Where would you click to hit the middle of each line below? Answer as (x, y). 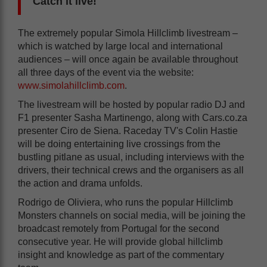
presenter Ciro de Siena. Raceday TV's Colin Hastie (128, 131)
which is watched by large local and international (120, 46)
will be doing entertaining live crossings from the (119, 144)
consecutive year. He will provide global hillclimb (120, 241)
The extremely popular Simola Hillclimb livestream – (128, 33)
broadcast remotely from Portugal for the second (119, 228)
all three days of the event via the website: (106, 72)
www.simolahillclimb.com (71, 85)
